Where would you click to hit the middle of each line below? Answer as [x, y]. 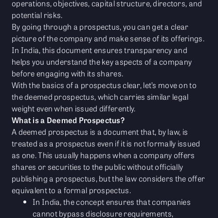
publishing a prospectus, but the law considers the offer [109, 179]
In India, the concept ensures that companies [112, 202]
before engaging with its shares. [68, 73]
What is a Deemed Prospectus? [68, 120]
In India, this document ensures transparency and [100, 50]
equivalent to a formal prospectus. [72, 190]
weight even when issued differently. [74, 109]
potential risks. [38, 15]
